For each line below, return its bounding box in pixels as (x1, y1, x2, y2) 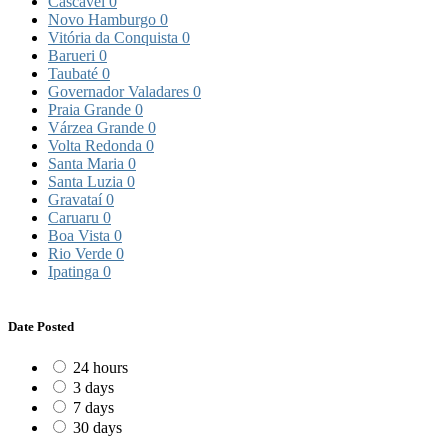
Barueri (48, 47, 99, 65)
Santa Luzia (48, 173, 127, 191)
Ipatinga (48, 263, 103, 281)
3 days (73, 379, 114, 397)
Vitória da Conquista (48, 29, 182, 47)
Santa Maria (48, 155, 128, 173)
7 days (73, 399, 114, 417)
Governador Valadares (48, 83, 193, 101)
